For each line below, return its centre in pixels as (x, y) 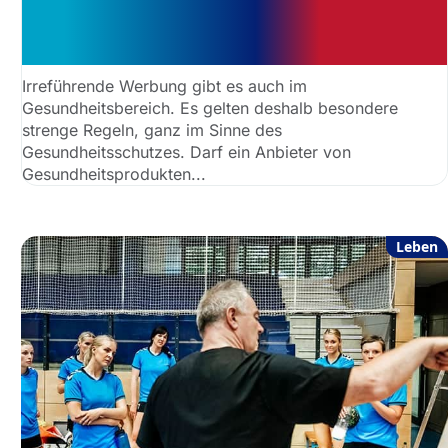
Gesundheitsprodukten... (114, 174)
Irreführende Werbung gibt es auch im (165, 86)
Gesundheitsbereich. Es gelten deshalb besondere (210, 108)
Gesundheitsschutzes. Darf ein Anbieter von (187, 152)
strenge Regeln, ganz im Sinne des (152, 130)
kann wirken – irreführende (179, 22)
